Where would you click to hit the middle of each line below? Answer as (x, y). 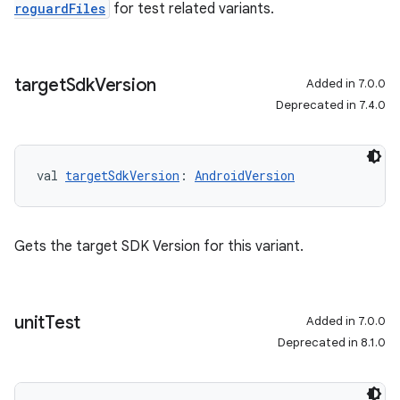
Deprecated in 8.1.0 (332, 342)
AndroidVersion (245, 175)
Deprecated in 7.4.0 (331, 105)
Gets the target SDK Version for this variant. (159, 246)
